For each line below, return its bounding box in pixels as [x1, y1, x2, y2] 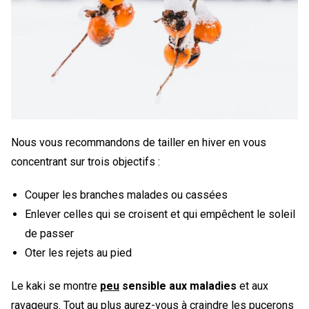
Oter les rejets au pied [25, 246, 132, 260]
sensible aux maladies [119, 279, 237, 293]
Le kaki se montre [11, 279, 100, 293]
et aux [237, 279, 268, 293]
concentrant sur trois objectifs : [11, 155, 160, 169]
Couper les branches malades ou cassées [25, 188, 228, 202]
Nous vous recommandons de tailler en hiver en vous [11, 136, 266, 150]
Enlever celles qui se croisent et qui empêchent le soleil [25, 208, 295, 221]
